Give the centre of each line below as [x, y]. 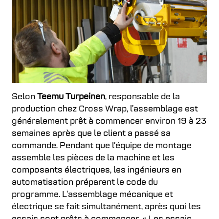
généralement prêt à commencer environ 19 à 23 [109, 121]
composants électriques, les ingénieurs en [97, 170]
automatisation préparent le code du [85, 182]
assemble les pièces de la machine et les [93, 158]
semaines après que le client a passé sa [91, 133]
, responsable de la [142, 97]
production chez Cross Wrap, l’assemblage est [105, 109]
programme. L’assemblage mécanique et [92, 195]
